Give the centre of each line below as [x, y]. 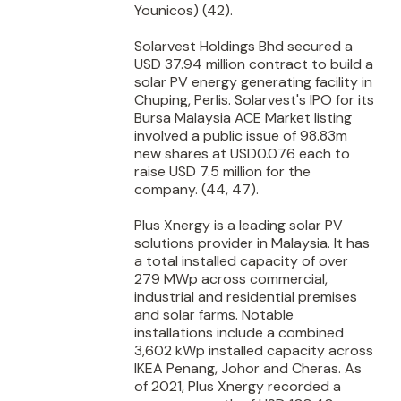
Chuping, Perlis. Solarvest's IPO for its [254, 100]
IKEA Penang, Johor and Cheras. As [248, 368]
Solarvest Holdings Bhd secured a [243, 46]
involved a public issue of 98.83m [241, 136]
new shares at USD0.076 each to [242, 154]
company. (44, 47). [196, 189]
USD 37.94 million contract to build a [254, 64]
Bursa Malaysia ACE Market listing [243, 118]
